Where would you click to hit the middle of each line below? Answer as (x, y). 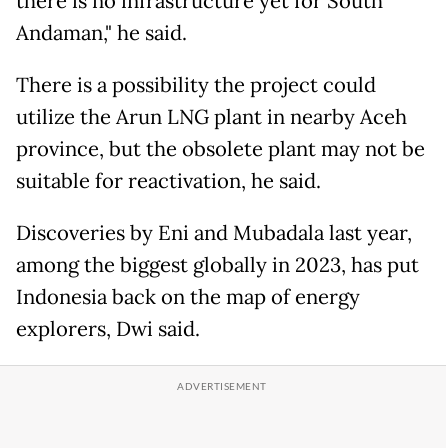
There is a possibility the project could (196, 85)
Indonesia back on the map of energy (188, 297)
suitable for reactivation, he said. (168, 181)
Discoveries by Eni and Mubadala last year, (214, 233)
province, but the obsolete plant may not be (220, 149)
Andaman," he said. (101, 33)
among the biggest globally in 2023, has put (217, 265)
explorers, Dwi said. (108, 329)
